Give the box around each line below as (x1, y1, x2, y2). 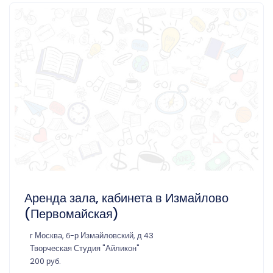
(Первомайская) (24, 205, 119, 222)
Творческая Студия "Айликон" (30, 243, 140, 253)
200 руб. (30, 255, 61, 266)
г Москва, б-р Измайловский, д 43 (30, 230, 154, 241)
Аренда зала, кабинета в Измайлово (24, 189, 229, 207)
